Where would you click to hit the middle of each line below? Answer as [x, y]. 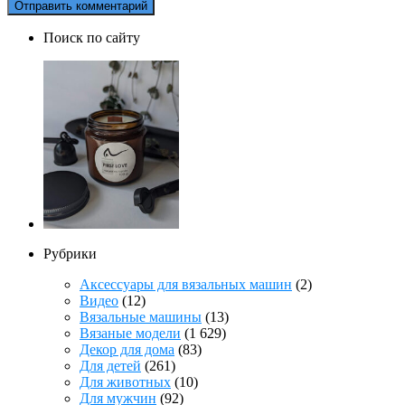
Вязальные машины [141, 317]
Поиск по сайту [92, 38]
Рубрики [70, 254]
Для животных [125, 382]
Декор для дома [127, 350]
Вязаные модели [130, 334]
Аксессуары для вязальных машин [186, 285]
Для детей [110, 366]
